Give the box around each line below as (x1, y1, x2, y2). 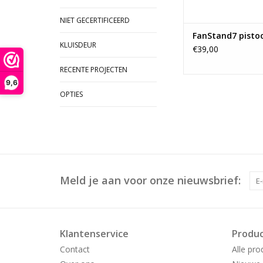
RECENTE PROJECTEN (60, 65, 127, 75)
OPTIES (60, 89, 83, 99)
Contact (60, 244, 90, 255)
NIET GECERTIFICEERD (60, 15, 130, 25)
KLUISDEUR (60, 40, 96, 50)
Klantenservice (60, 227, 129, 240)
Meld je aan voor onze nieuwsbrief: (60, 173, 241, 187)
